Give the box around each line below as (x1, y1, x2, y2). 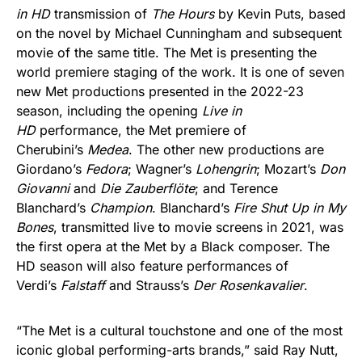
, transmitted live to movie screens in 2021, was (53, 219, 343, 235)
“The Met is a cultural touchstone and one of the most (16, 322, 343, 339)
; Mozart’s (256, 161, 320, 177)
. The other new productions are (128, 141, 324, 158)
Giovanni (16, 180, 69, 196)
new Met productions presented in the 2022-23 (16, 83, 304, 99)
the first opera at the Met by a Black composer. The (16, 238, 330, 255)
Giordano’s (16, 161, 86, 177)
